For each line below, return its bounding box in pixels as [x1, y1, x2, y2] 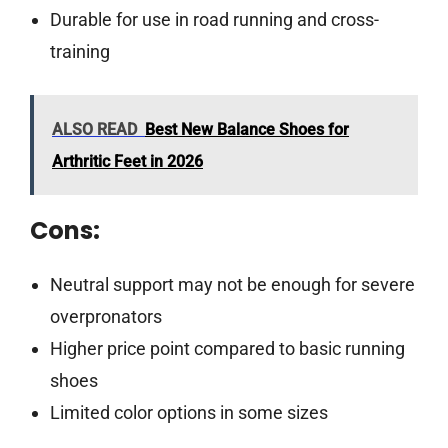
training [49, 41, 110, 63]
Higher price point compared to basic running [49, 338, 405, 360]
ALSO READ [52, 120, 137, 140]
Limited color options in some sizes [49, 402, 328, 424]
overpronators [49, 306, 162, 328]
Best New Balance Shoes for [145, 120, 349, 140]
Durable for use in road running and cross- [49, 9, 379, 31]
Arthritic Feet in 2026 [52, 152, 203, 172]
